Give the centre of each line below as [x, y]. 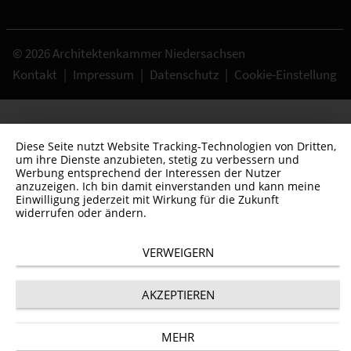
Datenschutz [184, 74]
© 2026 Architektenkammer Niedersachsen [129, 54]
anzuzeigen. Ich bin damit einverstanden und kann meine [168, 186]
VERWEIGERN [178, 252]
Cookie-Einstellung [286, 74]
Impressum [103, 74]
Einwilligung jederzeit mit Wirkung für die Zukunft [147, 199]
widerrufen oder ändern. [81, 213]
